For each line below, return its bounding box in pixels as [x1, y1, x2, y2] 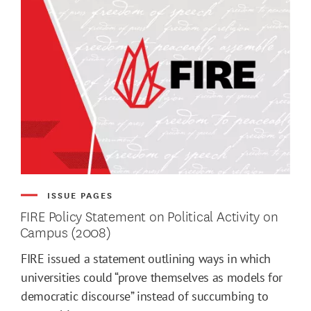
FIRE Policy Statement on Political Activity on [19, 205, 278, 226]
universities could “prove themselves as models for [21, 269, 283, 285]
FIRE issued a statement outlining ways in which [21, 250, 271, 267]
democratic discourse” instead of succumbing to [21, 287, 269, 304]
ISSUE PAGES [47, 187, 114, 201]
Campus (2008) [19, 221, 111, 242]
